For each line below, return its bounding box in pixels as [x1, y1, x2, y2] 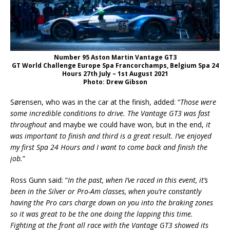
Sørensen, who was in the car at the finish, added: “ [10, 97, 180, 107]
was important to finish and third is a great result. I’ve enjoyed [10, 130, 212, 141]
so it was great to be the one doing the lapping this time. [10, 208, 193, 219]
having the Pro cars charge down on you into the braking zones [10, 197, 213, 207]
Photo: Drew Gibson [83, 77, 147, 86]
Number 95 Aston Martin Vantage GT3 [53, 52, 177, 62]
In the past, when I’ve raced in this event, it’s [68, 175, 208, 185]
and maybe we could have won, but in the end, [47, 119, 204, 129]
